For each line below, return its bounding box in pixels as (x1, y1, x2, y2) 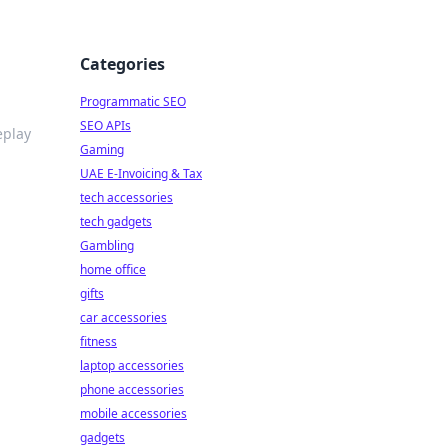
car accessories (80, 309, 167, 326)
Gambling (80, 237, 134, 254)
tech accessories (80, 189, 173, 206)
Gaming (80, 141, 124, 158)
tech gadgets (80, 213, 152, 230)
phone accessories (80, 381, 184, 398)
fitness (80, 333, 117, 350)
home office (80, 261, 146, 278)
